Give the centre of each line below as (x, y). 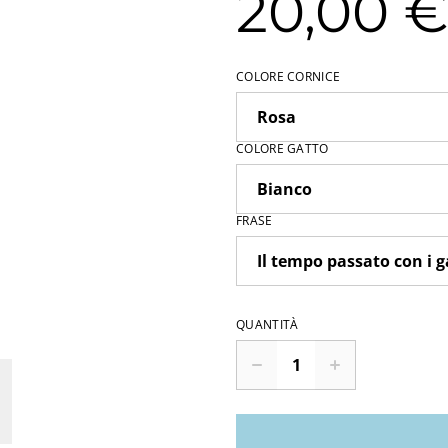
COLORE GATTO (282, 148)
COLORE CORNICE (288, 76)
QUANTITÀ (267, 324)
